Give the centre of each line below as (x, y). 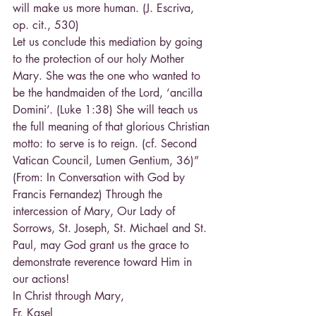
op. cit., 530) (46, 25)
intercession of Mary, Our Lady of (96, 212)
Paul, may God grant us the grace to (103, 245)
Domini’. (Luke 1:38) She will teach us (107, 110)
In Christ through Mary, (68, 296)
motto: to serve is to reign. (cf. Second (107, 144)
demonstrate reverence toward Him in (104, 262)
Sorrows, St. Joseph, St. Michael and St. (111, 229)
